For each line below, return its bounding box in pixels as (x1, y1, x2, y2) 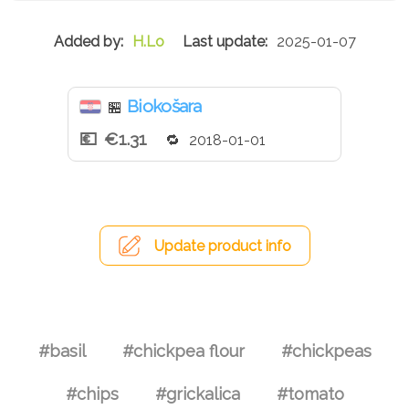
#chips (65, 383, 119, 404)
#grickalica (154, 383, 240, 404)
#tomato (276, 383, 344, 404)
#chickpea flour (121, 341, 245, 361)
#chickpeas (280, 341, 372, 361)
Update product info (153, 237, 291, 256)
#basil (37, 341, 86, 361)
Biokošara (127, 96, 202, 117)
